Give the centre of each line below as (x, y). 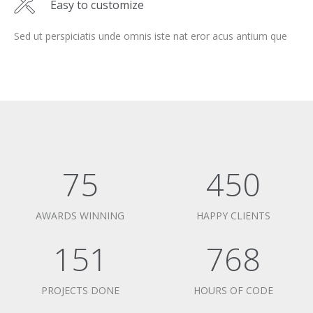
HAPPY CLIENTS (233, 216)
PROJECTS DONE (80, 290)
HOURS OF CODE (233, 290)
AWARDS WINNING (80, 216)
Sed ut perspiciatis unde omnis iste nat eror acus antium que (151, 36)
